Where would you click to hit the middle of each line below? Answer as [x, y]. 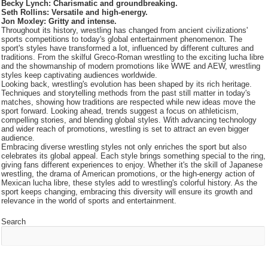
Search [14, 222]
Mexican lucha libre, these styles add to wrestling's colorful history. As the [130, 183]
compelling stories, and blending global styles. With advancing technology [129, 120]
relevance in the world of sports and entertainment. [89, 201]
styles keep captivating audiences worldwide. [80, 75]
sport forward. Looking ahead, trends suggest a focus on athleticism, [120, 111]
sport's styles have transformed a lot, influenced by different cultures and [128, 48]
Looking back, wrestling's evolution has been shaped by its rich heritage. [127, 84]
